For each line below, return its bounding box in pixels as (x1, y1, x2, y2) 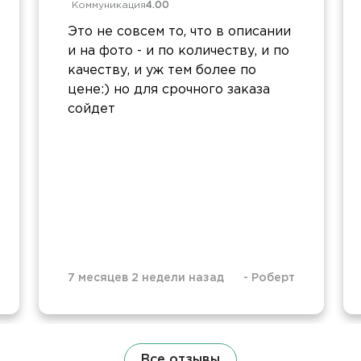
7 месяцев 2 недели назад (68, 272, 224, 283)
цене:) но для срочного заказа (68, 83, 270, 96)
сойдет (68, 102, 115, 115)
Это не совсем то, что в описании (68, 25, 291, 38)
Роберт (251, 272, 295, 283)
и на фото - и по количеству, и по (68, 44, 289, 57)
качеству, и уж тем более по (68, 64, 256, 77)
